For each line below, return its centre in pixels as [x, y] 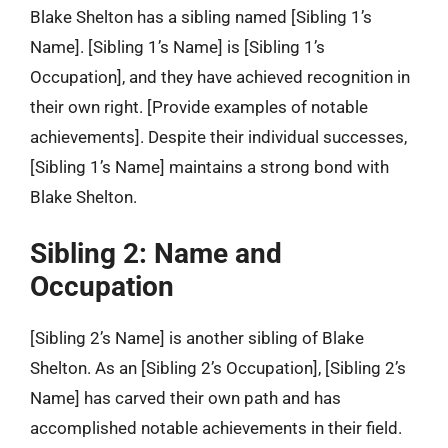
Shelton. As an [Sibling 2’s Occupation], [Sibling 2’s [218, 368]
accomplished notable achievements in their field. [216, 428]
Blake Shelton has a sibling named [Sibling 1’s [201, 16]
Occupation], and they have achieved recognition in [220, 76]
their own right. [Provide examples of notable [199, 106]
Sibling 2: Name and [156, 253]
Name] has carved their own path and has [185, 398]
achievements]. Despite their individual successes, [218, 136]
